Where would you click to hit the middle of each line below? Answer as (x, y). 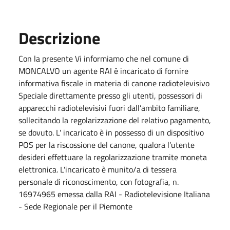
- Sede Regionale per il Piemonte (75, 206)
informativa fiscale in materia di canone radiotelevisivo (114, 83)
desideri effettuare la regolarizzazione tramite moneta (113, 157)
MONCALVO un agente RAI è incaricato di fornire (103, 71)
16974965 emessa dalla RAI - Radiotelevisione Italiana (114, 194)
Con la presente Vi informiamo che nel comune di (104, 59)
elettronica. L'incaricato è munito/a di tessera (98, 169)
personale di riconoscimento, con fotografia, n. (99, 182)
